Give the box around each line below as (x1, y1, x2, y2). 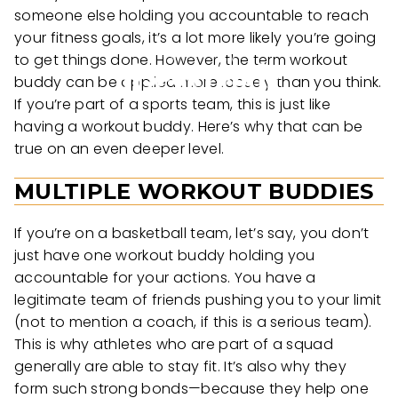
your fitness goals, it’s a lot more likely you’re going (14, 27, 377, 48)
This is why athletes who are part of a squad (14, 334, 334, 355)
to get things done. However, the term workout (14, 49, 348, 70)
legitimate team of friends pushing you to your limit (14, 290, 382, 311)
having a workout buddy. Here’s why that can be (14, 115, 363, 137)
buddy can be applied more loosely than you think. (14, 71, 382, 92)
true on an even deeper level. (14, 138, 225, 159)
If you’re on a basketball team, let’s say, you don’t (14, 223, 370, 244)
